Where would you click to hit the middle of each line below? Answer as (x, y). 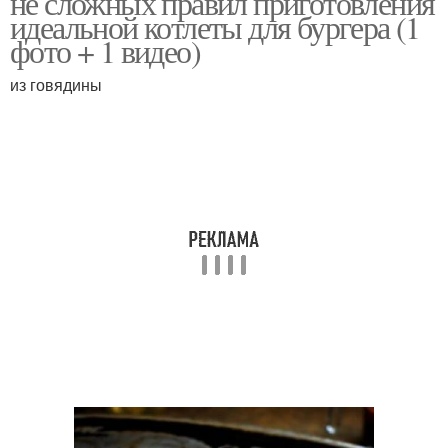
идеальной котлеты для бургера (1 (215, 26)
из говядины (56, 84)
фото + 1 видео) (105, 50)
